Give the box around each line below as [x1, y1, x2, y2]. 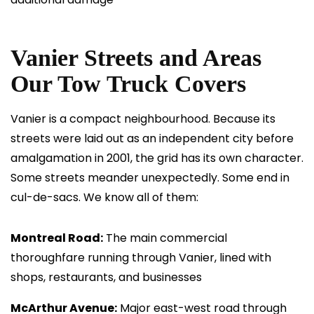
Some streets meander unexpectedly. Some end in [11, 170, 289, 186]
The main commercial [103, 230, 227, 246]
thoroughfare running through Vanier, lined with [11, 250, 271, 266]
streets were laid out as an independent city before [11, 130, 294, 146]
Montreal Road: [11, 230, 103, 246]
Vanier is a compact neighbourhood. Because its [11, 111, 275, 127]
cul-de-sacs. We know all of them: [11, 189, 198, 205]
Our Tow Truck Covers [11, 71, 246, 97]
